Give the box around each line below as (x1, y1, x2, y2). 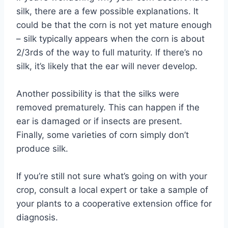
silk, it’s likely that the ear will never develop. (16, 61, 197, 72)
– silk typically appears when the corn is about (16, 34, 205, 44)
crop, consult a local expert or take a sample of (16, 185, 208, 195)
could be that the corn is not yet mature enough (16, 20, 212, 31)
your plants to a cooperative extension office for (16, 198, 212, 209)
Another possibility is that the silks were (16, 89, 179, 99)
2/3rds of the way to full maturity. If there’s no (16, 47, 203, 58)
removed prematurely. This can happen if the (16, 102, 199, 113)
